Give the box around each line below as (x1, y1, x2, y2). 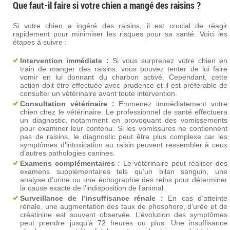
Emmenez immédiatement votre (114, 100, 228, 108)
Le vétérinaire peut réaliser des (120, 159, 228, 167)
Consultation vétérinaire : (20, 100, 114, 108)
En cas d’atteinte (163, 194, 228, 202)
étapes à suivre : (13, 38, 67, 46)
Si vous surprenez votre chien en (108, 56, 227, 65)
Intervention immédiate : (20, 56, 109, 65)
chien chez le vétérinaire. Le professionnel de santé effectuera (20, 108, 227, 116)
